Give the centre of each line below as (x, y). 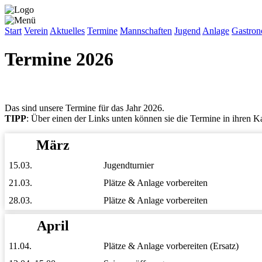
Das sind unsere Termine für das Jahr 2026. (85, 108)
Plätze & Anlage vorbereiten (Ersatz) (171, 246)
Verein (36, 31)
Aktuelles (67, 31)
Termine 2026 (59, 59)
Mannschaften (146, 31)
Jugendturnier (129, 165)
